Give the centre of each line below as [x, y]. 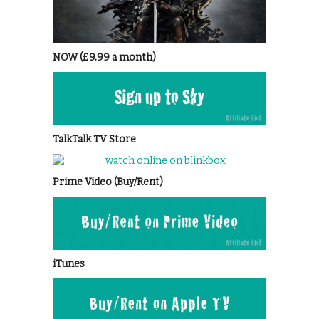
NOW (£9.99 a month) [104, 57]
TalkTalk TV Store [94, 139]
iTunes [69, 263]
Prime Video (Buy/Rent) [108, 182]
